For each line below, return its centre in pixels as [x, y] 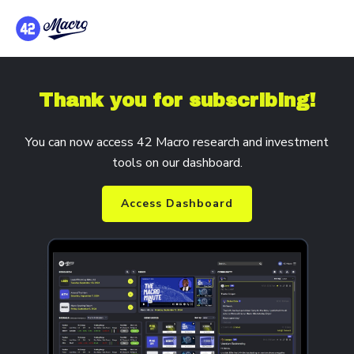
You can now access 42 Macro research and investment [177, 142]
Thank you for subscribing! [177, 100]
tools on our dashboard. [177, 163]
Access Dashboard [177, 204]
